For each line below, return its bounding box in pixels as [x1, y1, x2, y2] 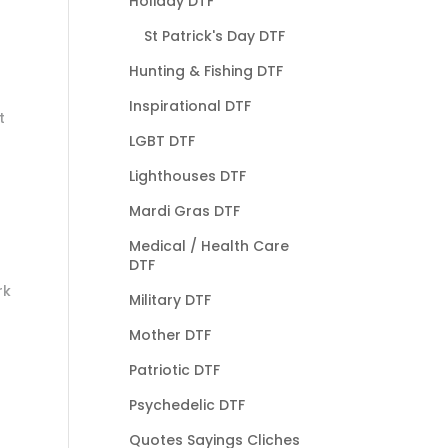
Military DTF [128, 289, 211, 310]
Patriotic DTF [128, 359, 220, 380]
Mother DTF [128, 324, 211, 345]
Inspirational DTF [128, 95, 251, 116]
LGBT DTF [128, 130, 195, 151]
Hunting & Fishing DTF [128, 60, 283, 81]
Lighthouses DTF [128, 165, 246, 186]
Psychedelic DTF [128, 394, 245, 415]
